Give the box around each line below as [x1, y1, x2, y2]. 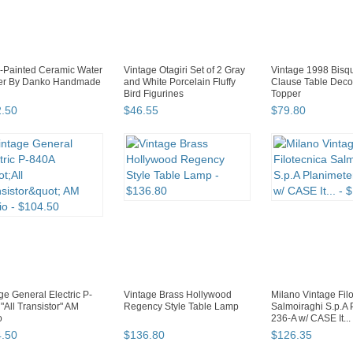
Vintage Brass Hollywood [124, 289, 232, 301]
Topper [271, 88, 301, 100]
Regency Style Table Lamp [124, 301, 239, 313]
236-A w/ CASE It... [271, 313, 351, 325]
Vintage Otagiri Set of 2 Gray [124, 65, 245, 76]
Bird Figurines [124, 88, 184, 100]
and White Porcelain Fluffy [124, 76, 236, 88]
